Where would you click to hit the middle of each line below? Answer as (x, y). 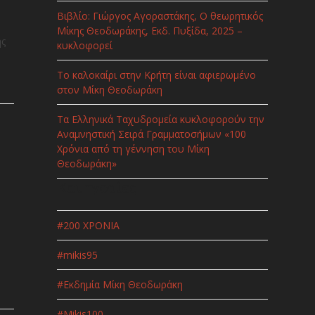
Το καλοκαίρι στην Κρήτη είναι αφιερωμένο (156, 75)
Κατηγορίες (96, 187)
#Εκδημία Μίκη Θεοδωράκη (120, 284)
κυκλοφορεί (84, 45)
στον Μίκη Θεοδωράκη (109, 89)
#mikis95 (77, 255)
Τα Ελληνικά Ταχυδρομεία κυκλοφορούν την (160, 119)
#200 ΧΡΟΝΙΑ (88, 225)
